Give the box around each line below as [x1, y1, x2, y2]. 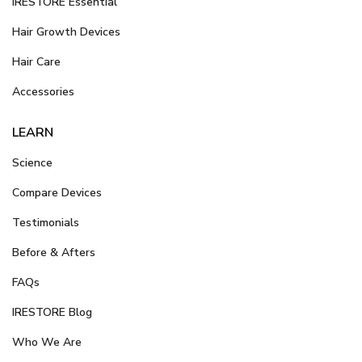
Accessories [12, 84, 74, 100]
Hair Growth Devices [12, 24, 120, 40]
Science [12, 155, 53, 171]
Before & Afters [12, 245, 95, 261]
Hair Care [12, 54, 61, 70]
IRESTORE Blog [12, 305, 92, 321]
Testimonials [12, 215, 79, 231]
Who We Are [12, 335, 82, 351]
